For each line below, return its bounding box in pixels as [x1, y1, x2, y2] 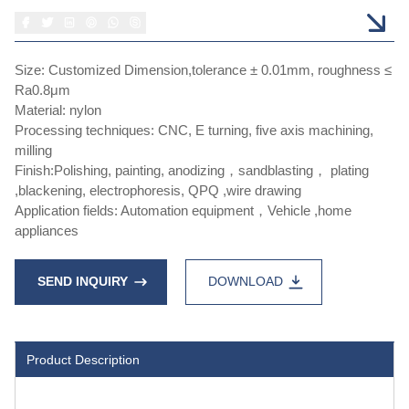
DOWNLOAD [208, 274, 283, 289]
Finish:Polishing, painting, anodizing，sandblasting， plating [15, 162, 369, 178]
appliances [15, 222, 79, 238]
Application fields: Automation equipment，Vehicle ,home [15, 202, 351, 218]
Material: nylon [15, 101, 101, 118]
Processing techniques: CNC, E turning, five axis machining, [15, 121, 373, 138]
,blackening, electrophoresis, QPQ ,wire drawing [15, 182, 301, 198]
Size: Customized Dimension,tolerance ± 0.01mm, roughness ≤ [15, 61, 392, 78]
